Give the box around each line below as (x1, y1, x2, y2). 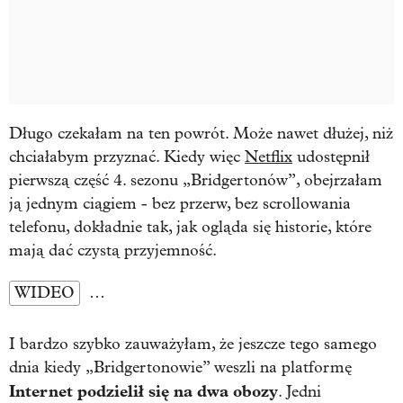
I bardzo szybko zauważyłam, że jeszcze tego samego (9, 334, 377, 354)
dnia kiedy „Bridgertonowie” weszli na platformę (9, 357, 352, 377)
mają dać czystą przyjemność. (9, 240, 217, 260)
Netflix (245, 147, 292, 166)
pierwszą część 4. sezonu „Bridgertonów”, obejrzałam (9, 170, 382, 190)
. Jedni (278, 381, 321, 401)
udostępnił (292, 147, 370, 166)
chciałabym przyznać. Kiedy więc (9, 147, 245, 166)
